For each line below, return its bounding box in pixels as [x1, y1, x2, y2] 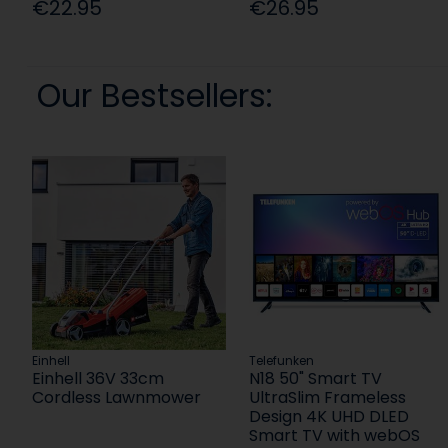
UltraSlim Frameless [249, 386, 407, 410]
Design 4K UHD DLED [249, 405, 410, 429]
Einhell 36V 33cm [31, 367, 164, 391]
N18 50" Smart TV [249, 367, 383, 391]
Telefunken [249, 352, 315, 370]
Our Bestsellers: [36, 73, 273, 119]
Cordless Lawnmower [31, 386, 201, 410]
